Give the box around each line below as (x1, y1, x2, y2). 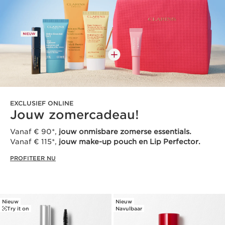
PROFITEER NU (10, 155, 56, 162)
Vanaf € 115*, (10, 138, 59, 146)
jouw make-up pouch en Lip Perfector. (59, 138, 200, 146)
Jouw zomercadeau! (10, 107, 139, 123)
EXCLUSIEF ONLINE (10, 99, 73, 107)
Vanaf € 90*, (10, 128, 59, 136)
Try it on (7, 205, 29, 212)
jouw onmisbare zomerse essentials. (59, 128, 191, 136)
